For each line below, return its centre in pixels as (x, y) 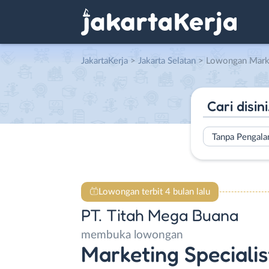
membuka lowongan (132, 235)
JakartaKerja (104, 61)
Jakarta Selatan (167, 61)
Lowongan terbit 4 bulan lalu (154, 192)
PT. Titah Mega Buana (160, 215)
